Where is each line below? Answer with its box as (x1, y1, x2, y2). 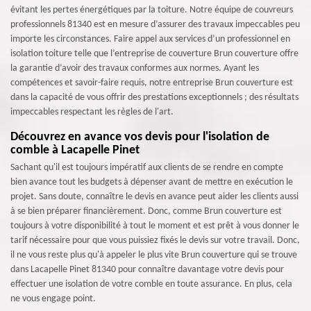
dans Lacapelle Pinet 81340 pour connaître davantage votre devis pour (10, 264, 284, 275)
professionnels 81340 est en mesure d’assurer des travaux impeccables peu (10, 19, 300, 30)
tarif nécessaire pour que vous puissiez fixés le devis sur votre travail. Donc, (10, 235, 300, 246)
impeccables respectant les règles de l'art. (10, 107, 174, 117)
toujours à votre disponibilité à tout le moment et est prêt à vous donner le (10, 221, 299, 231)
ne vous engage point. (10, 294, 96, 304)
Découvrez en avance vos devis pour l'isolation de (10, 131, 269, 144)
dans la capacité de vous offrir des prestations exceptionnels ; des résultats (10, 92, 299, 103)
